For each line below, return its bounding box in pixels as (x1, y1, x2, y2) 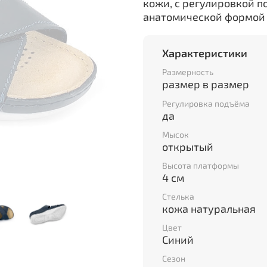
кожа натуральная (162, 202, 256, 216)
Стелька (162, 191, 194, 202)
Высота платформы (162, 160, 239, 170)
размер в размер (162, 77, 249, 91)
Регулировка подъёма (162, 98, 250, 108)
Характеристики (162, 46, 247, 60)
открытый (162, 139, 213, 153)
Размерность (162, 67, 213, 77)
